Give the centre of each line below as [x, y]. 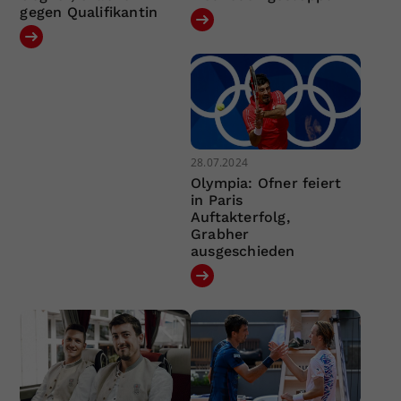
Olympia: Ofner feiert [266, 183]
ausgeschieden [243, 252]
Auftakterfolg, [240, 218]
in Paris [217, 200]
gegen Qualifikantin [89, 12]
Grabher [220, 235]
